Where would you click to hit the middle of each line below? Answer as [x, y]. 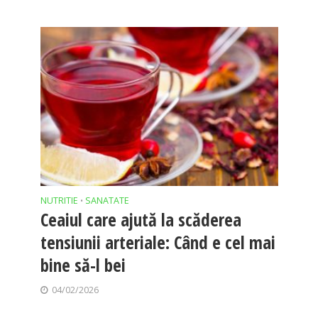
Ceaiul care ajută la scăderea [141, 219]
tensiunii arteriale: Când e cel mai [158, 242]
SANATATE [107, 200]
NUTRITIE [59, 200]
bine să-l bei [83, 264]
